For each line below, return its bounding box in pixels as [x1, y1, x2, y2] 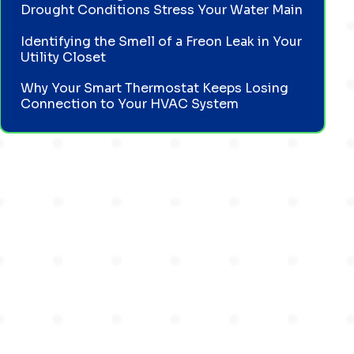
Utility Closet [21, 48, 107, 66]
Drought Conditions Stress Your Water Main [21, 2, 303, 19]
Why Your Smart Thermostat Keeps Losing [21, 79, 289, 96]
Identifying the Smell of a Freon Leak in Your [21, 32, 303, 50]
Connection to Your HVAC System [21, 95, 239, 112]
